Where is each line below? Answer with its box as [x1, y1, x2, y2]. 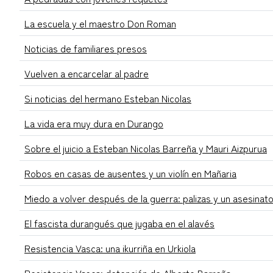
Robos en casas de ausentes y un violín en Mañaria [24, 166, 236, 181]
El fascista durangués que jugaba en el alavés [24, 216, 214, 231]
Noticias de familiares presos [24, 41, 147, 56]
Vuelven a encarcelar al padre [24, 66, 149, 81]
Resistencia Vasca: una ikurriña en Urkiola [24, 241, 196, 256]
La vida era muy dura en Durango [24, 116, 163, 131]
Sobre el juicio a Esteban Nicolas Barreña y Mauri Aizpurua [24, 141, 267, 156]
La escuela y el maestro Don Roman [24, 16, 176, 31]
